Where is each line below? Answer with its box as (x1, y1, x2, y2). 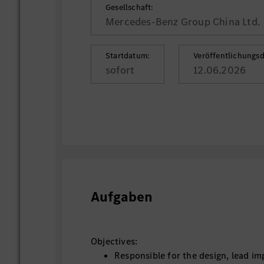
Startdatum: (105, 50, 150, 61)
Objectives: (91, 235, 138, 247)
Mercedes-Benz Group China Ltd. (105, 15, 260, 29)
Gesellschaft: (105, 2, 154, 13)
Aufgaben (91, 187, 153, 206)
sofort (105, 63, 135, 77)
